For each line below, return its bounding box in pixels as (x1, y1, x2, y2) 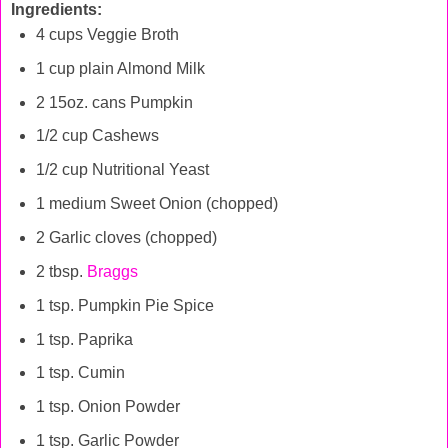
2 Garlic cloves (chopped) (35, 228, 217, 246)
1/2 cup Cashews (35, 127, 159, 145)
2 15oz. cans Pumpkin (35, 93, 193, 111)
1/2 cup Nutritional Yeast (35, 161, 209, 179)
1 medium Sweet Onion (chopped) (35, 195, 278, 213)
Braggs (86, 262, 138, 280)
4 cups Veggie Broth (35, 25, 179, 43)
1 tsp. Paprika (35, 330, 133, 348)
